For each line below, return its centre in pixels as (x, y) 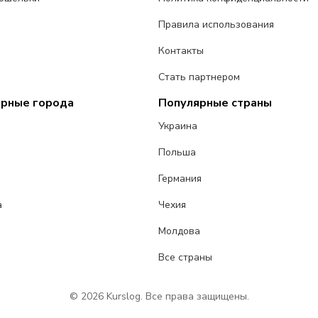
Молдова (180, 231)
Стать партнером (199, 77)
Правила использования (216, 25)
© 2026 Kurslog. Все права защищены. (159, 297)
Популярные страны (215, 103)
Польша (177, 153)
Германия (180, 179)
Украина (178, 126)
